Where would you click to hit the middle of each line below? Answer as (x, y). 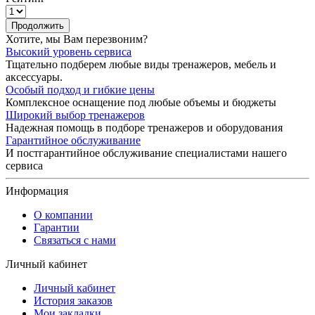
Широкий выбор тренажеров (75, 115)
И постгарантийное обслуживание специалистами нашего (146, 153)
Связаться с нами (75, 240)
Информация (37, 191)
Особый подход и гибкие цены (80, 89)
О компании (63, 214)
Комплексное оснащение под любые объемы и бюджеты (141, 102)
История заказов (73, 300)
